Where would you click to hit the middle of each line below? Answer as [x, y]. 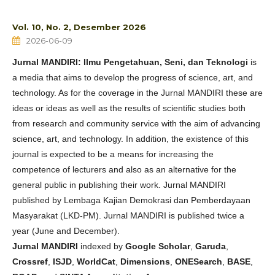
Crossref [30, 261]
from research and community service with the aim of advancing [136, 123]
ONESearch [199, 261]
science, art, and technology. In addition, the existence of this [130, 138]
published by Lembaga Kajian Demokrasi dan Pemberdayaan [131, 200]
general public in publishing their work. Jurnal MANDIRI [119, 184]
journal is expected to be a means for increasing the [113, 154]
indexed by [102, 246]
